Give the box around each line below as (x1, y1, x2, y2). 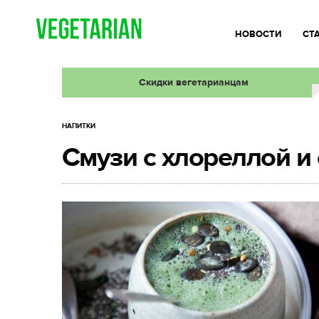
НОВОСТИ (234, 28, 281, 40)
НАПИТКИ (62, 122, 95, 130)
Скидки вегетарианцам (138, 76, 249, 88)
